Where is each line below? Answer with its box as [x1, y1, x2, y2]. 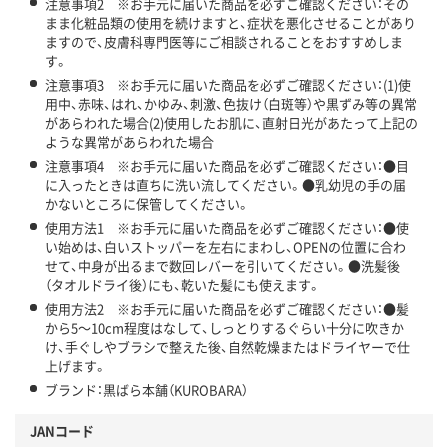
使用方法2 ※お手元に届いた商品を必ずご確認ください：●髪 [45, 299, 409, 319]
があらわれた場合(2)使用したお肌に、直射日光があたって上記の [45, 113, 418, 133]
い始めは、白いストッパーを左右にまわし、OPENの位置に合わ [45, 237, 406, 257]
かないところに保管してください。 [45, 194, 250, 214]
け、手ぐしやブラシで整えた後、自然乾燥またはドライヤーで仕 [45, 337, 410, 357]
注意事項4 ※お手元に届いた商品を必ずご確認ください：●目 [45, 156, 409, 176]
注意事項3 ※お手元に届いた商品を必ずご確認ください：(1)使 [45, 75, 411, 95]
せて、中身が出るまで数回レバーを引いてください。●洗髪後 [45, 256, 400, 276]
